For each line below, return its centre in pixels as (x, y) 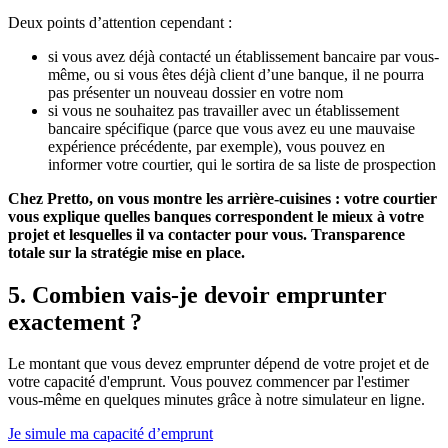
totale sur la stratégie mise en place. (126, 252)
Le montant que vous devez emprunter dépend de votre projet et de (218, 364)
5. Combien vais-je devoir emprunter (197, 294)
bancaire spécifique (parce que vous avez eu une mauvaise (231, 128)
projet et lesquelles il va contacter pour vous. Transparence (206, 234)
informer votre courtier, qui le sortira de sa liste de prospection (242, 164)
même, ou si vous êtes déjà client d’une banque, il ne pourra (236, 74)
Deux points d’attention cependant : (120, 22)
